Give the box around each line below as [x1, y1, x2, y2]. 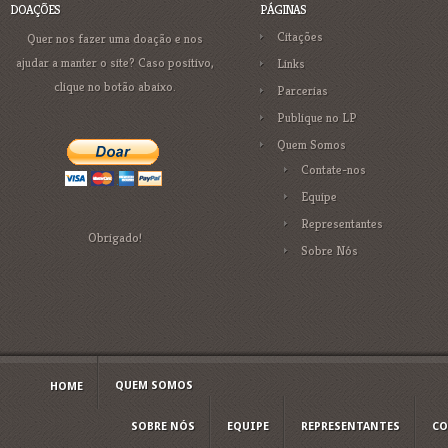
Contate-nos [301, 161, 366, 178]
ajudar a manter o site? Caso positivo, [16, 54, 214, 71]
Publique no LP [277, 109, 357, 126]
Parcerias [277, 82, 328, 99]
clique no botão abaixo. [54, 78, 176, 95]
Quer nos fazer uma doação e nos [27, 30, 203, 47]
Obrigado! [88, 229, 142, 246]
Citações [277, 28, 323, 45]
